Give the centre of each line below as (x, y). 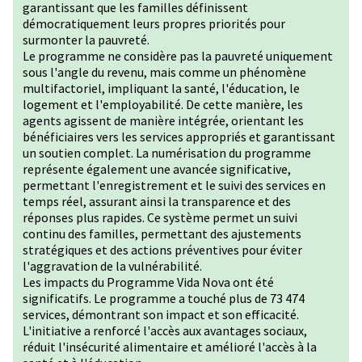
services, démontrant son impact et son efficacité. (161, 314)
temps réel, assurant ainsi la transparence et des (157, 201)
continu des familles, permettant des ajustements (162, 234)
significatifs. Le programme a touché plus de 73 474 (164, 298)
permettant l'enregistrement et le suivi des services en (174, 185)
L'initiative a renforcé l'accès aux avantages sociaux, (165, 330)
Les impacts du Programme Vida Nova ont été (148, 282)
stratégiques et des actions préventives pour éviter (162, 250)
